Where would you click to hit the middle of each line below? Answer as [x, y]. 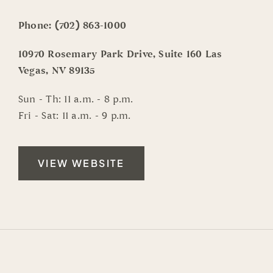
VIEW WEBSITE [81, 163]
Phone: [36, 26]
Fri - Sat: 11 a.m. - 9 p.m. [74, 116]
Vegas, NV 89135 [57, 71]
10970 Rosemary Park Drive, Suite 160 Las [120, 55]
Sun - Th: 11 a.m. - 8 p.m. [76, 100]
